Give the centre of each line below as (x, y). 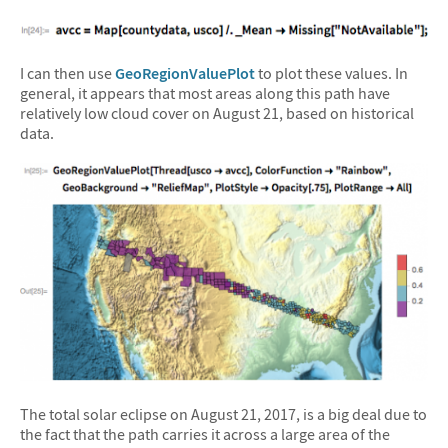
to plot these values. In (331, 73)
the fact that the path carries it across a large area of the (205, 434)
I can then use (67, 73)
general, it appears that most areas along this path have (205, 93)
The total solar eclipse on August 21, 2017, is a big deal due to (223, 414)
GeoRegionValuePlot (185, 73)
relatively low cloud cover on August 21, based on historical (217, 113)
